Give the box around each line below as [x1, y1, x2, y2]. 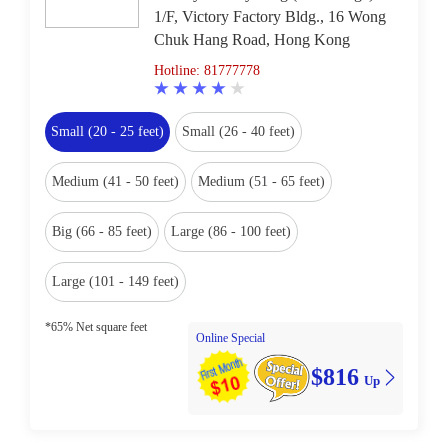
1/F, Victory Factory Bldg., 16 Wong [154, 8, 386, 25]
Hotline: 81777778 [154, 63, 260, 78]
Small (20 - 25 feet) [51, 124, 164, 139]
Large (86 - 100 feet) [171, 224, 291, 239]
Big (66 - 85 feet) [52, 224, 152, 239]
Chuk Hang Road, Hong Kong [154, 31, 350, 48]
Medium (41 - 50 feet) [52, 174, 179, 189]
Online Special [196, 331, 265, 345]
